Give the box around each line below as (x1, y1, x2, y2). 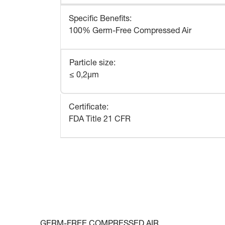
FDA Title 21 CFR (69, 116, 131, 124)
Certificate (69, 103, 106, 112)
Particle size (69, 59, 114, 68)
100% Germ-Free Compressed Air (69, 27, 191, 36)
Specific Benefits (69, 15, 130, 24)
